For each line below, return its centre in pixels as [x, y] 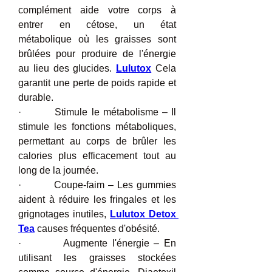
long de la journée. [58, 170]
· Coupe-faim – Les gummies [97, 185]
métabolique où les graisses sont [97, 39]
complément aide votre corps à [97, 10]
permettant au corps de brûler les [97, 141]
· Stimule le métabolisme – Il [97, 112]
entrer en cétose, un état [97, 25]
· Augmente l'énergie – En [97, 243]
